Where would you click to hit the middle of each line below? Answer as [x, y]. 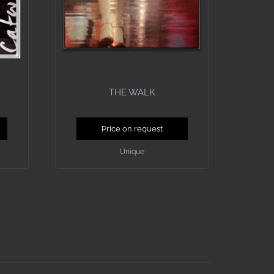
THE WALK [132, 92]
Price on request [132, 129]
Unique [132, 152]
